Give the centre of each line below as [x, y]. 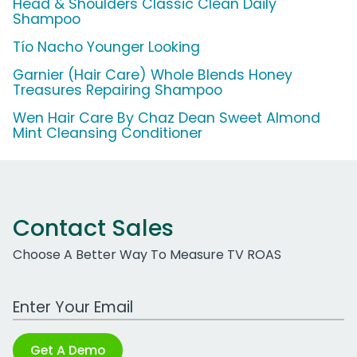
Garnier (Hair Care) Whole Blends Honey [153, 75]
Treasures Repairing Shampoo [118, 90]
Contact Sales [93, 228]
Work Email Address [74, 299]
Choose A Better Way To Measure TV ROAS [147, 255]
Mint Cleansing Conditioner [108, 133]
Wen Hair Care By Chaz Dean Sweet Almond [167, 118]
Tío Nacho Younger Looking [106, 47]
